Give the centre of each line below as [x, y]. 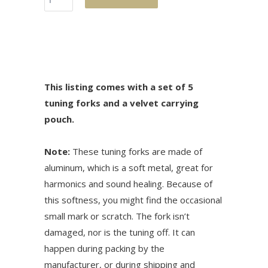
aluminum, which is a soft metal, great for [129, 168]
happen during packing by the [104, 249]
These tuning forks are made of [136, 152]
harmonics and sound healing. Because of [128, 184]
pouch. [59, 119]
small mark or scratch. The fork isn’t [117, 216]
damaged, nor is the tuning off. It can [120, 232]
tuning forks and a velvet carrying [121, 103]
